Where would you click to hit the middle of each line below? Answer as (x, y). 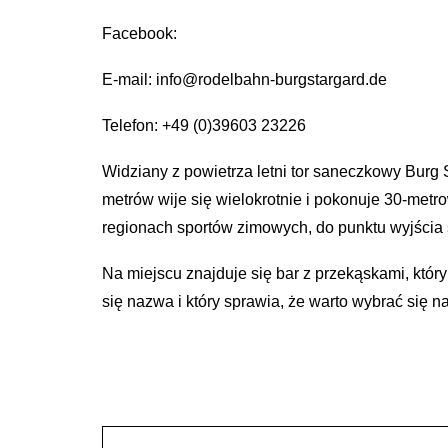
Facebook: (139, 33)
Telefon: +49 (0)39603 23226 (204, 125)
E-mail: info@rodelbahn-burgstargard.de (244, 79)
